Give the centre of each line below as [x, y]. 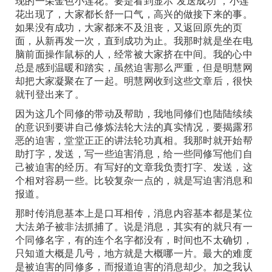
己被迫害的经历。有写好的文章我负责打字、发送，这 [134, 167]
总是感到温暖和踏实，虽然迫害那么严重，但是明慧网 [134, 67]
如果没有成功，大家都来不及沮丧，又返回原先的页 [129, 27]
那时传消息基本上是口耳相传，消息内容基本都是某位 [134, 213]
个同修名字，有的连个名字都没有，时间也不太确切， [134, 240]
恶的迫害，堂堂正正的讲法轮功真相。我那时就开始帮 [134, 140]
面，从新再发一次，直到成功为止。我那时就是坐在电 [134, 40]
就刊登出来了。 [50, 94]
